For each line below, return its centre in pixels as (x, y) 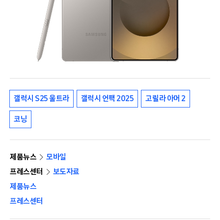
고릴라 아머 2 (165, 99)
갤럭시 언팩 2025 (107, 99)
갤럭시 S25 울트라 (41, 99)
